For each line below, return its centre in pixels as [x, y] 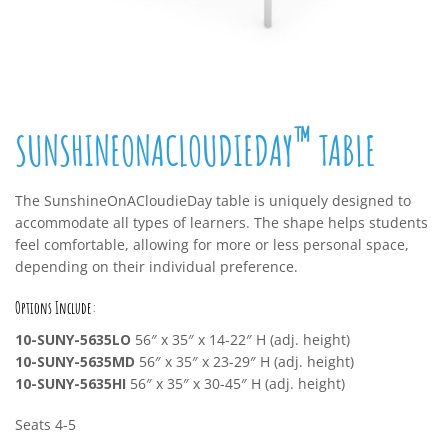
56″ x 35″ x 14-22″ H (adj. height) [240, 340]
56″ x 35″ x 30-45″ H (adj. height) [235, 384]
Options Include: [56, 308]
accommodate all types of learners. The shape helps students [221, 223]
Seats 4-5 [45, 424]
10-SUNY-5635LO [73, 340]
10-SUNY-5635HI [70, 384]
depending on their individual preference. [156, 267]
